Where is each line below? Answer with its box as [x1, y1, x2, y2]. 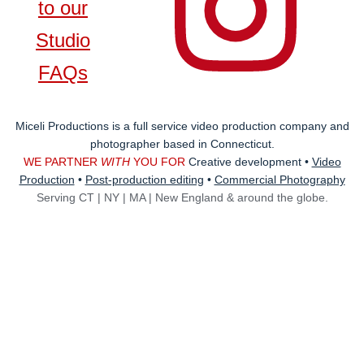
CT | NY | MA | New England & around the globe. [78, 191, 328, 204]
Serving [36, 191, 79, 204]
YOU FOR [129, 155, 188, 168]
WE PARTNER [23, 155, 101, 168]
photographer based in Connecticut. [89, 137, 275, 150]
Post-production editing [84, 173, 204, 186]
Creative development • [188, 155, 312, 168]
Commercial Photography [214, 173, 345, 186]
